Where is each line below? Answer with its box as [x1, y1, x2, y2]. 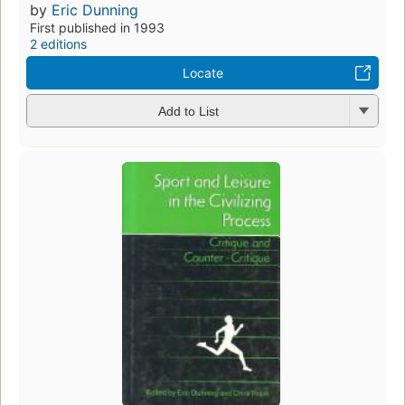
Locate [182, 64, 223, 80]
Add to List [157, 104, 219, 119]
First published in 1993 [30, 19, 165, 35]
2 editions [30, 35, 87, 52]
